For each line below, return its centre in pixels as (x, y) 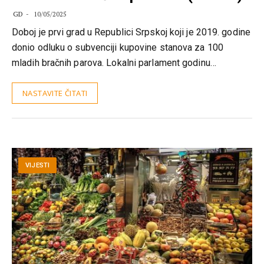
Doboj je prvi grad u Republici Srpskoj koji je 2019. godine (131, 32)
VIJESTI (37, 166)
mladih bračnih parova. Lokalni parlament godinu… (114, 63)
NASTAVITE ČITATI (55, 93)
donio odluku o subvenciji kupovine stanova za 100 (118, 48)
